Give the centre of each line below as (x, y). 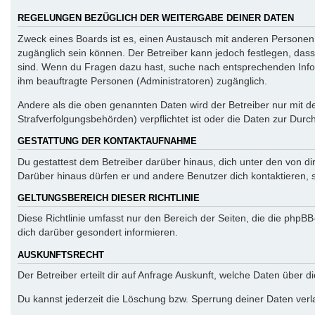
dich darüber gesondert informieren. (98, 232)
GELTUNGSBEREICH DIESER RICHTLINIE (109, 199)
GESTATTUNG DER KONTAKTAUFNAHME (107, 142)
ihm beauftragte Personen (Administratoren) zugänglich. (142, 81)
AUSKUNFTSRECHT (61, 255)
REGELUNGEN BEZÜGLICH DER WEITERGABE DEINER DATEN (156, 19)
